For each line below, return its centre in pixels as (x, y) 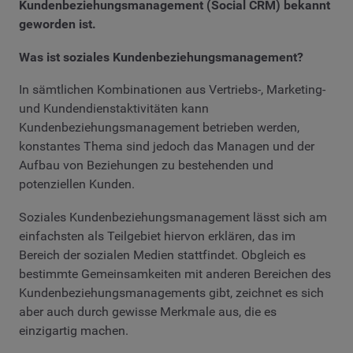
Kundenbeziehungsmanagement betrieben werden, (159, 128)
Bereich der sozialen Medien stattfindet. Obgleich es (162, 255)
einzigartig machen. (74, 330)
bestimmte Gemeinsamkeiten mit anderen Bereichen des (175, 273)
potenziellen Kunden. (77, 184)
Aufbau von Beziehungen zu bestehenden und (146, 165)
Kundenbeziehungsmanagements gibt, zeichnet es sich (171, 292)
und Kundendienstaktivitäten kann (114, 109)
